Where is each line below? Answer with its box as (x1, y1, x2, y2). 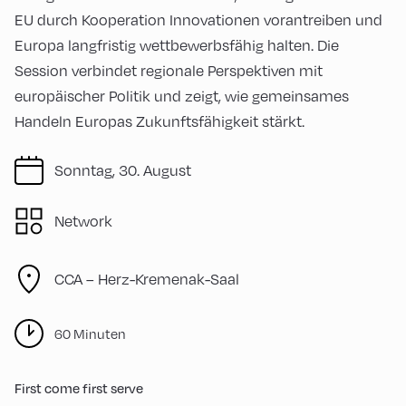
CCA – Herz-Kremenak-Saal (54, 270, 239, 288)
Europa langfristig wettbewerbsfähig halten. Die (14, 36, 339, 54)
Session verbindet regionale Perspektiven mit (14, 62, 323, 80)
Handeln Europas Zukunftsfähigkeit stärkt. (14, 112, 304, 130)
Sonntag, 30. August (54, 161, 191, 179)
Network (54, 212, 112, 230)
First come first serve (14, 380, 143, 396)
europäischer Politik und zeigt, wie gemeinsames (14, 87, 349, 105)
